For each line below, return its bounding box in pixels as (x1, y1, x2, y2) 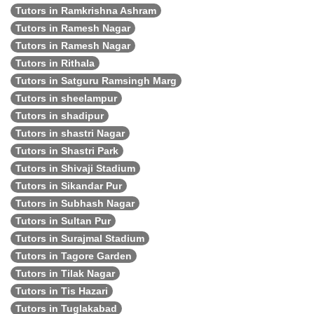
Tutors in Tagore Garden (15, 250, 132, 261)
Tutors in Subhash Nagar (15, 198, 135, 209)
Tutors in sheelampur (15, 93, 117, 104)
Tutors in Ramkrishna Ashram (15, 5, 156, 16)
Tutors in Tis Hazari (15, 285, 108, 296)
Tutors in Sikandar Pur (15, 180, 122, 191)
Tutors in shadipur (15, 110, 104, 121)
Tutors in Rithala (15, 57, 95, 69)
